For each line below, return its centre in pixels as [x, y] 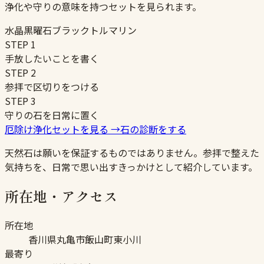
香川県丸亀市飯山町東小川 [85, 240]
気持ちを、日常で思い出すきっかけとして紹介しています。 [131, 167]
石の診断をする [153, 129]
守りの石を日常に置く [52, 115]
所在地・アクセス [61, 196]
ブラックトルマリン [94, 30]
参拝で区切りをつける [52, 87]
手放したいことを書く [52, 59]
